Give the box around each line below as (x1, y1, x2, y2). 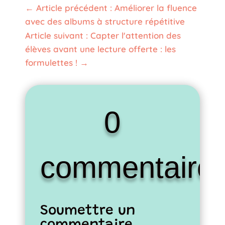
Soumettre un (40, 203, 136, 218)
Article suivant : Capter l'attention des (25, 30, 181, 41)
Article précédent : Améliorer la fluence (36, 2, 197, 13)
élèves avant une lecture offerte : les (25, 43, 176, 54)
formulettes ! (25, 57, 77, 68)
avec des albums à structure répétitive (25, 16, 185, 27)
